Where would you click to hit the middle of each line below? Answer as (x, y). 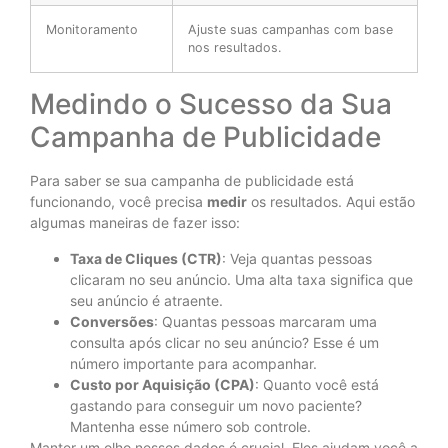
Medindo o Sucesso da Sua (211, 104)
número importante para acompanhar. (193, 363)
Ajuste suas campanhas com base (290, 30)
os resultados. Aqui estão (331, 202)
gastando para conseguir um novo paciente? (216, 405)
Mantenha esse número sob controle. (190, 426)
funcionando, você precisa (118, 202)
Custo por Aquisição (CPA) (162, 384)
